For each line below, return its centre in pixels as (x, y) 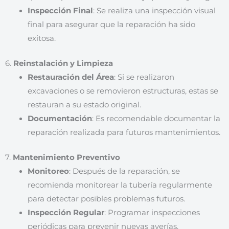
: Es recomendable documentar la (156, 119)
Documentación (60, 119)
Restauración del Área (71, 77)
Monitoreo (48, 171)
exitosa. (41, 39)
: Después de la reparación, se (124, 171)
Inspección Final (60, 11)
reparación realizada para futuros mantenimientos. (124, 133)
